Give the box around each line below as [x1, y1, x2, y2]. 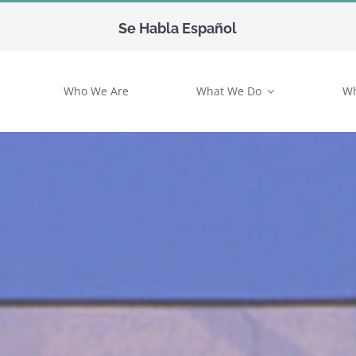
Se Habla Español [118, 20, 238, 37]
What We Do [196, 83, 262, 99]
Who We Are [63, 83, 129, 99]
